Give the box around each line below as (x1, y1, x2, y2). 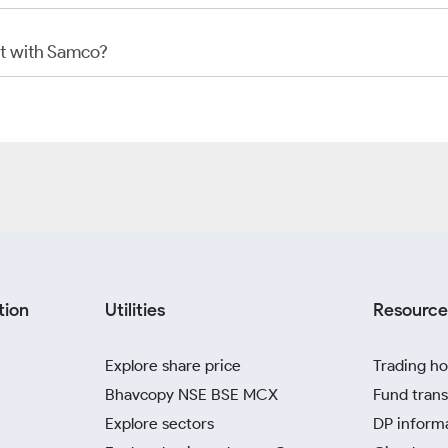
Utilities (105, 299, 165, 321)
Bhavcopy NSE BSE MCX (105, 385, 278, 404)
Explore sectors (105, 414, 214, 433)
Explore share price (105, 356, 241, 375)
